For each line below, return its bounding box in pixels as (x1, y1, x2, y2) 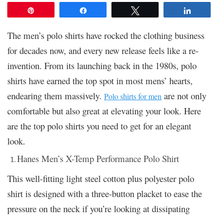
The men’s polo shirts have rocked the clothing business (7, 29, 204, 41)
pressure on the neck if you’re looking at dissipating (7, 202, 190, 215)
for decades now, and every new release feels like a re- (7, 44, 199, 56)
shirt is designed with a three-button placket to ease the (7, 187, 202, 200)
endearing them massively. (7, 89, 104, 102)
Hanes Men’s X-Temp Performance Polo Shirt (17, 152, 179, 164)
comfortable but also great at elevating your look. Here (7, 104, 201, 117)
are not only (162, 89, 206, 102)
